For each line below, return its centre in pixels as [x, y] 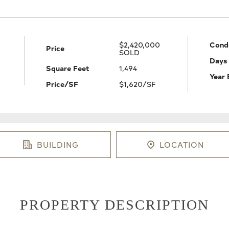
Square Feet [67, 68]
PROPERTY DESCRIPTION [114, 204]
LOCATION [181, 145]
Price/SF [62, 84]
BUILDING [58, 145]
